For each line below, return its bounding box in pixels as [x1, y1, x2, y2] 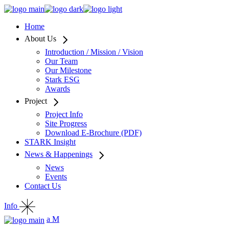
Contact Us [25, 181, 61, 191]
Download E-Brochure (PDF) [45, 128, 142, 138]
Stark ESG [45, 75, 80, 84]
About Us [25, 34, 56, 43]
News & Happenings [25, 150, 93, 158]
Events [45, 172, 67, 181]
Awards [45, 84, 70, 94]
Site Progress [45, 119, 87, 128]
